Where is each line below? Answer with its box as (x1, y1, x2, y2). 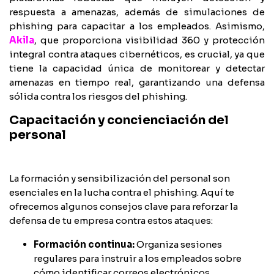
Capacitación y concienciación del (9, 112, 229, 128)
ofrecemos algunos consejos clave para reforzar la (9, 200, 238, 212)
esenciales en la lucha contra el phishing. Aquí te (9, 186, 234, 198)
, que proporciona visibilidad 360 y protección (34, 34, 265, 46)
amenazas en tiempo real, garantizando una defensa (9, 76, 265, 88)
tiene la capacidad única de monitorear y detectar (9, 62, 265, 74)
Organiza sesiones (135, 238, 222, 250)
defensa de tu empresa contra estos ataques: (9, 214, 213, 226)
